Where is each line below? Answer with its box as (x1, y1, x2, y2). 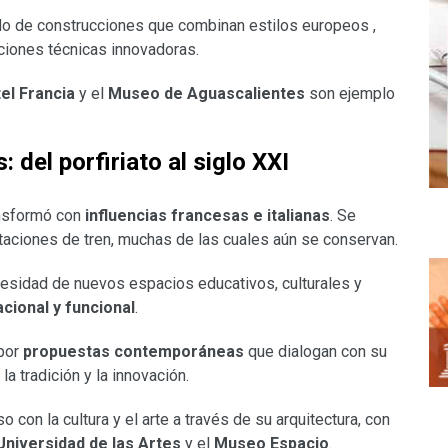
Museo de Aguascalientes (108, 84, 305, 104)
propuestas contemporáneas (23, 342, 244, 362)
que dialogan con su (244, 342, 387, 362)
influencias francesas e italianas (85, 206, 330, 226)
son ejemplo (305, 84, 395, 104)
